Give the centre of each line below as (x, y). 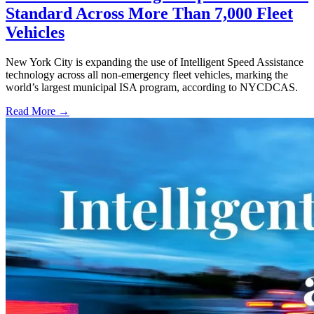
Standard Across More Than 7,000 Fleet (149, 13)
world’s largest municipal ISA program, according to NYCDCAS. (152, 87)
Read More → (37, 111)
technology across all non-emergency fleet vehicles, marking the (147, 74)
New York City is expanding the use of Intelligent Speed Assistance (155, 62)
